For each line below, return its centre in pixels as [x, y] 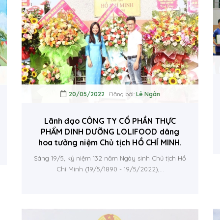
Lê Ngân [148, 94]
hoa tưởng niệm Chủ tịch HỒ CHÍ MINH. [110, 142]
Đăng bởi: [120, 94]
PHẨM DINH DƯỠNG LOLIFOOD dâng [110, 132]
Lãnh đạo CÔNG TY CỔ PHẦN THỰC [110, 121]
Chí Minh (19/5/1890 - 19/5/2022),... [110, 169]
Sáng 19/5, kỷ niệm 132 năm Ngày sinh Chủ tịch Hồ [110, 158]
